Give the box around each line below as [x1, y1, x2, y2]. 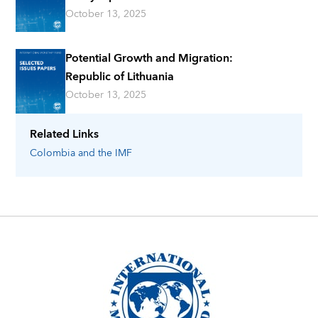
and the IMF [78, 144, 133, 162]
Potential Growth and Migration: [65, 48, 234, 69]
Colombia [30, 144, 76, 162]
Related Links [30, 124, 99, 144]
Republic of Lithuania [65, 67, 175, 87]
